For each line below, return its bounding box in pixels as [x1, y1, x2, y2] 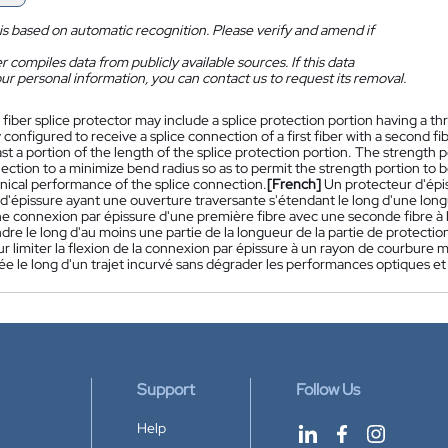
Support [137, 379, 195, 400]
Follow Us [296, 379, 360, 400]
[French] [267, 175, 321, 193]
